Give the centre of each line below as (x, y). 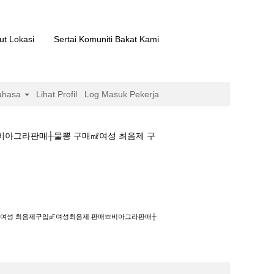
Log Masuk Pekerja (122, 94)
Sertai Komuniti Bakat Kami (106, 39)
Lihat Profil (57, 94)
